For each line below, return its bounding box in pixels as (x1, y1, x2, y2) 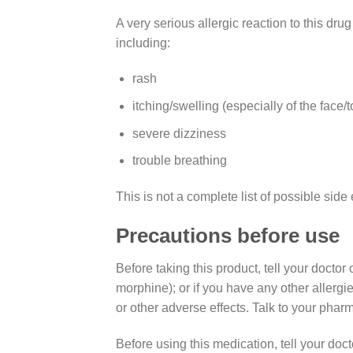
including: (116, 35, 170, 50)
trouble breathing (132, 154, 227, 168)
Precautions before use (116, 224, 340, 247)
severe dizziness (132, 126, 226, 140)
